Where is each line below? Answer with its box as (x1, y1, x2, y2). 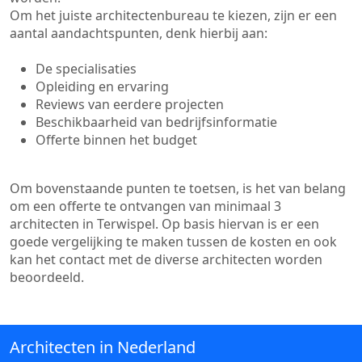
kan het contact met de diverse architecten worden (10, 250, 322, 268)
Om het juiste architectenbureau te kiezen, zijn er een (10, 6, 337, 24)
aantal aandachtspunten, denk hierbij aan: (10, 24, 267, 42)
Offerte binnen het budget (36, 131, 197, 149)
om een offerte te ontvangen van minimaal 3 (10, 197, 281, 215)
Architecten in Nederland (10, 336, 196, 358)
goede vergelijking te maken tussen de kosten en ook (10, 233, 337, 250)
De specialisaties (36, 60, 137, 78)
